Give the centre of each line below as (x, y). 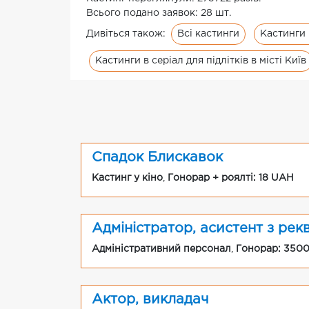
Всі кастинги (208, 34)
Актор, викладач (150, 300)
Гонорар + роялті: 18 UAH (231, 178)
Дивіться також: (127, 34)
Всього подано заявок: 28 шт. (159, 13)
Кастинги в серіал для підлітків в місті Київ (201, 61)
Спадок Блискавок (157, 158)
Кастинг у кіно (127, 178)
